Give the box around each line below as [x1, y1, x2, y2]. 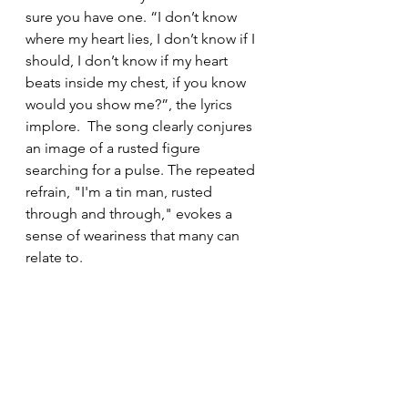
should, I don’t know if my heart [25, 52, 231, 69]
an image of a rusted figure [25, 139, 204, 157]
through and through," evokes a [25, 205, 236, 222]
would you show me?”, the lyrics [25, 96, 236, 113]
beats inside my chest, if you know [25, 74, 250, 91]
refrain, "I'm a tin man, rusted [25, 183, 216, 200]
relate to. [25, 249, 83, 266]
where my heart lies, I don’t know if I [25, 30, 259, 47]
